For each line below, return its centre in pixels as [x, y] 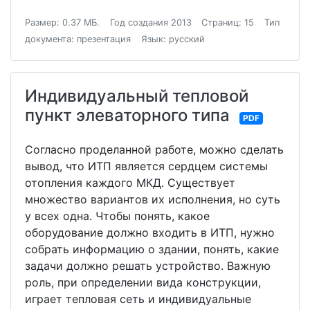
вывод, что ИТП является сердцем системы [146, 166]
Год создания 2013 [151, 22]
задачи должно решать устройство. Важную [148, 266]
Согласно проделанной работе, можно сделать [154, 149]
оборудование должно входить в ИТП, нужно [150, 232]
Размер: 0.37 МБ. [62, 22]
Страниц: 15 [228, 22]
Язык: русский [173, 39]
